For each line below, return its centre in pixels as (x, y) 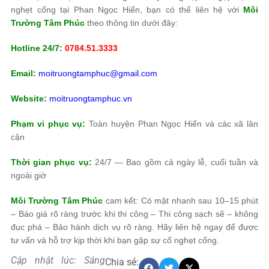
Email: (23, 73)
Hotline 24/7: (37, 48)
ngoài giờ (29, 175)
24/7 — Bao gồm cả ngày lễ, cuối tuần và (175, 162)
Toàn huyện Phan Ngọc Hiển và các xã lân (172, 124)
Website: (29, 98)
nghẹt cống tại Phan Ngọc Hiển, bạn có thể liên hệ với (127, 10)
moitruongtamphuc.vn (91, 98)
